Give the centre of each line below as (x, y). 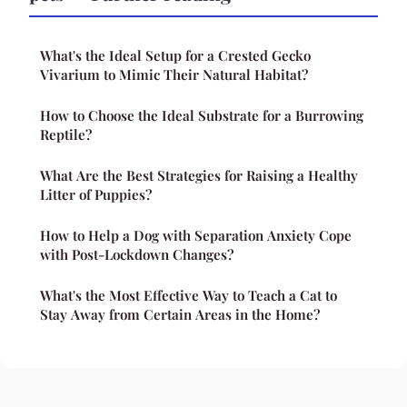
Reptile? (66, 134)
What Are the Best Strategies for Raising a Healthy (199, 175)
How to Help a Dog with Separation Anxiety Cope (196, 235)
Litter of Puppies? (96, 194)
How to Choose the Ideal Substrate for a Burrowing (202, 115)
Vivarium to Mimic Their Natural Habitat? (174, 74)
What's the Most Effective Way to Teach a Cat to (189, 295)
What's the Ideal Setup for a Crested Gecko (175, 55)
